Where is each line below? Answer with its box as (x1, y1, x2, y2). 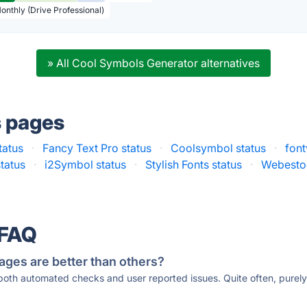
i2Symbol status (45, 158, 127, 171)
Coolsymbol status (171, 141, 267, 155)
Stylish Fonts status (145, 158, 243, 171)
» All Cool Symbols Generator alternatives (47, 56, 260, 70)
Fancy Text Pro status (42, 141, 152, 155)
